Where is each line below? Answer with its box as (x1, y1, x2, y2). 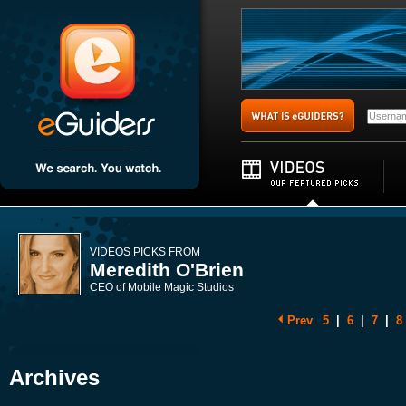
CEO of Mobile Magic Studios (90, 281, 234, 294)
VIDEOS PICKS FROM (90, 246, 200, 258)
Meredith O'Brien (90, 259, 244, 280)
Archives (9, 365, 100, 390)
